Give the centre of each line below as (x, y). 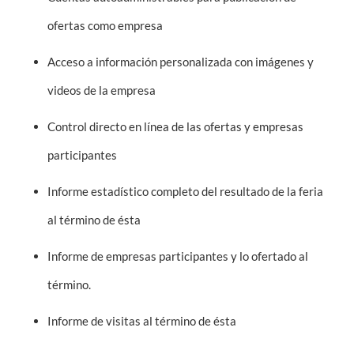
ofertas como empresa (105, 25)
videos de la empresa (102, 90)
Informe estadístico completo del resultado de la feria (185, 191)
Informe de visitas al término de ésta (142, 321)
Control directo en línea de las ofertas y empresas (175, 126)
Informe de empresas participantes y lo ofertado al (178, 256)
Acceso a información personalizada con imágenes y (181, 62)
